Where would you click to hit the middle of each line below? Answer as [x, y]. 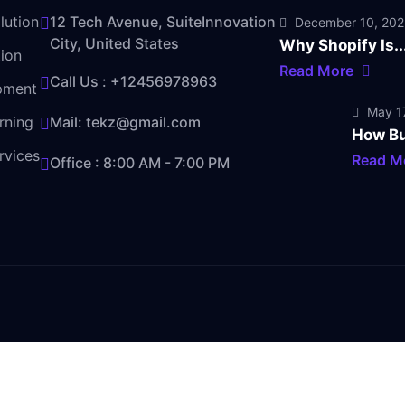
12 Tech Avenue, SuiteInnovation [163, 22]
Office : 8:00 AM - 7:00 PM [140, 163]
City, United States [114, 43]
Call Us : [80, 81]
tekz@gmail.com [143, 122]
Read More [318, 71]
